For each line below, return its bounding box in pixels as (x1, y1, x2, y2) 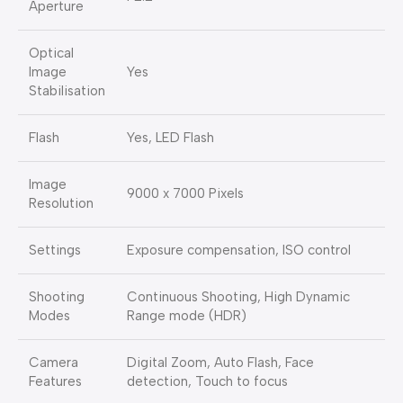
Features (29, 373, 82, 390)
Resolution (29, 195, 94, 212)
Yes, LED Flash (127, 130, 214, 147)
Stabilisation (29, 83, 105, 100)
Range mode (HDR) (127, 308, 246, 325)
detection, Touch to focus (127, 373, 288, 390)
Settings (29, 242, 81, 259)
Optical (29, 45, 74, 62)
